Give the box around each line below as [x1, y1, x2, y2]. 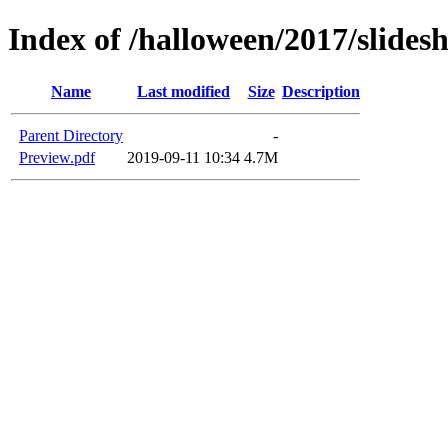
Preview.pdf [19, 148, 95, 166]
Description [282, 82, 360, 100]
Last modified [137, 82, 230, 100]
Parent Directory [19, 126, 123, 144]
